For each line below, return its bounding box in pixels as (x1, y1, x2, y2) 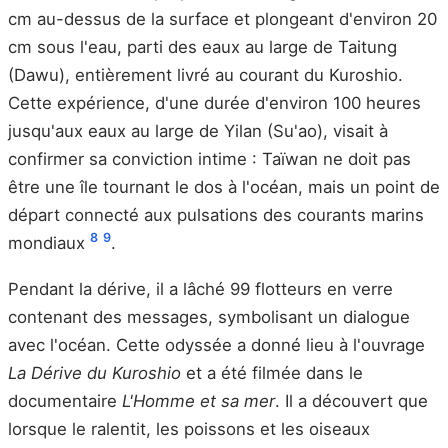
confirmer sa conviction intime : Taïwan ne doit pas (8, 148, 411, 169)
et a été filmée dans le (181, 362, 363, 383)
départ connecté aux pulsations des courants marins (8, 204, 424, 225)
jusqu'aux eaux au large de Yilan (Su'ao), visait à (8, 120, 388, 141)
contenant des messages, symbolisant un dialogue (8, 306, 410, 327)
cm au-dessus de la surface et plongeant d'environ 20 (8, 8, 437, 29)
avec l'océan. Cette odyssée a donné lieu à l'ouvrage (8, 334, 425, 355)
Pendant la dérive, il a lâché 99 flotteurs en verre (8, 278, 393, 299)
